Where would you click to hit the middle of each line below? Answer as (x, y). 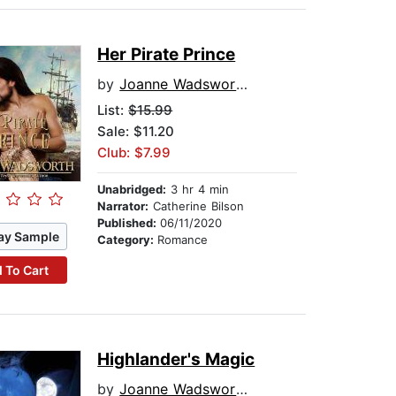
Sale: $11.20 (136, 132)
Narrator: (123, 206)
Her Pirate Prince (167, 55)
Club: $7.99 (134, 153)
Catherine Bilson (197, 206)
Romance (183, 240)
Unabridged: (132, 190)
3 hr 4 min (198, 190)
